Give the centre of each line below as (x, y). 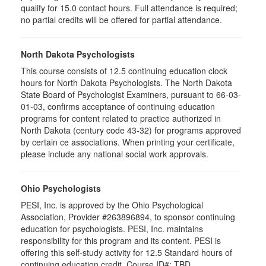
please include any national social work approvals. (115, 154)
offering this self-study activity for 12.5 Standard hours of (126, 252)
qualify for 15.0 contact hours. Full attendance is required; (129, 8)
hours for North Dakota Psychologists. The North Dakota (126, 83)
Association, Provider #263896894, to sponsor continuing (128, 217)
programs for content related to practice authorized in (121, 118)
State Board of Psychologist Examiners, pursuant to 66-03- (131, 94)
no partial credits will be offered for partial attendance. (121, 20)
